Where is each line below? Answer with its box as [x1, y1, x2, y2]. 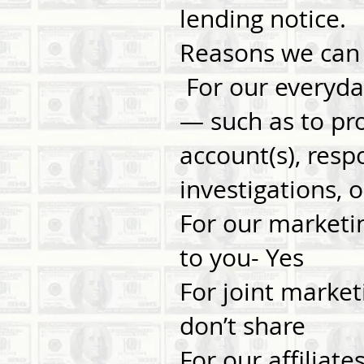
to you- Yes [180, 241, 336, 274]
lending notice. [180, 2, 346, 35]
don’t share [180, 310, 305, 342]
